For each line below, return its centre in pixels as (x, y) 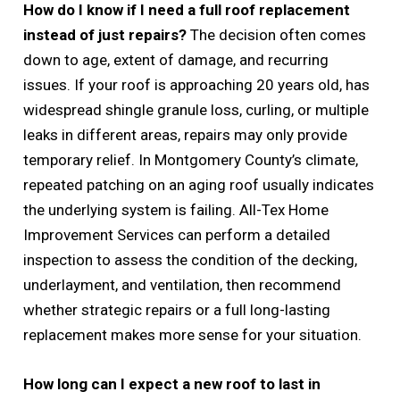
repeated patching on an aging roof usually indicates (199, 184)
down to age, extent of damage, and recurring (176, 59)
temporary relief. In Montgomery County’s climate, (191, 159)
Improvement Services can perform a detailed (177, 234)
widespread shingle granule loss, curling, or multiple (196, 109)
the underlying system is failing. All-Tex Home (176, 209)
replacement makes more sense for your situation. (193, 334)
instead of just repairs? (105, 34)
